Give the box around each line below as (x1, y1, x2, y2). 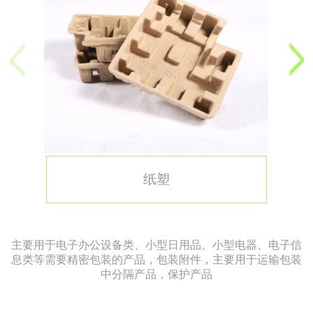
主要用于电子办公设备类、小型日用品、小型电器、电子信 (10, 239, 302, 251)
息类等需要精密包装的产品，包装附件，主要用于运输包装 (10, 254, 302, 265)
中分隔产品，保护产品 (100, 268, 212, 280)
